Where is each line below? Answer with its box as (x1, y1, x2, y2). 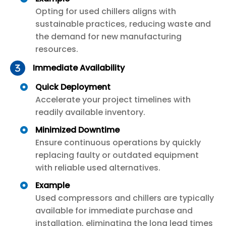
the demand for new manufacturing (35, 30, 182, 42)
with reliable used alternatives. (35, 161, 160, 174)
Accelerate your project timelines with (35, 93, 191, 105)
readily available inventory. (35, 106, 145, 118)
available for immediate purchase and (35, 204, 193, 216)
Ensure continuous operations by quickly (35, 136, 201, 148)
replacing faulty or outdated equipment (35, 149, 199, 161)
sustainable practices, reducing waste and (35, 18, 211, 30)
